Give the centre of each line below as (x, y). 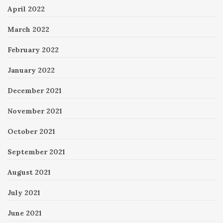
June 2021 (25, 213)
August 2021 (29, 172)
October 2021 (31, 131)
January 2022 (31, 70)
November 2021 (35, 111)
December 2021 (35, 90)
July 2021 (24, 192)
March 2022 (28, 29)
